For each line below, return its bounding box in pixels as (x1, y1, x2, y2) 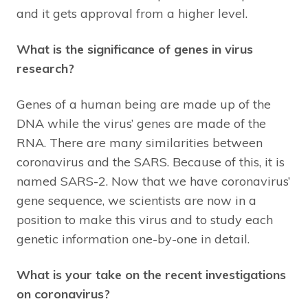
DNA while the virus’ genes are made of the (16, 115, 266, 132)
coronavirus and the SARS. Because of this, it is (16, 154, 285, 170)
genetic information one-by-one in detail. (16, 231, 250, 247)
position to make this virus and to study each (16, 212, 273, 228)
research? (16, 60, 74, 77)
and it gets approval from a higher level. (16, 5, 247, 22)
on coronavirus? (16, 286, 110, 302)
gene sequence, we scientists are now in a (16, 192, 256, 209)
